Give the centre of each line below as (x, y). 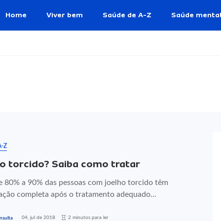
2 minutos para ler (88, 217)
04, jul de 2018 (38, 217)
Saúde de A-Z (127, 15)
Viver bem (65, 15)
